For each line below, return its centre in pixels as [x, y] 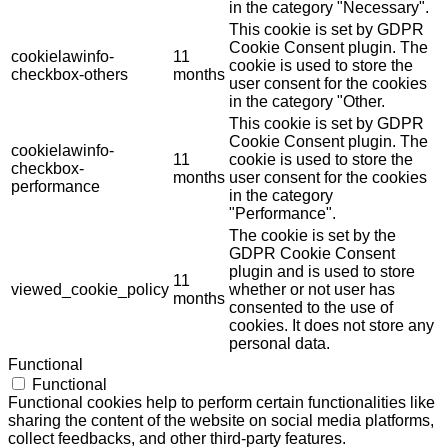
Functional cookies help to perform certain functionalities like [221, 403]
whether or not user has [312, 290]
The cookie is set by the [312, 236]
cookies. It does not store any [331, 326]
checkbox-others [69, 75]
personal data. [279, 344]
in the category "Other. [307, 102]
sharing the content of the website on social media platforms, [221, 421]
